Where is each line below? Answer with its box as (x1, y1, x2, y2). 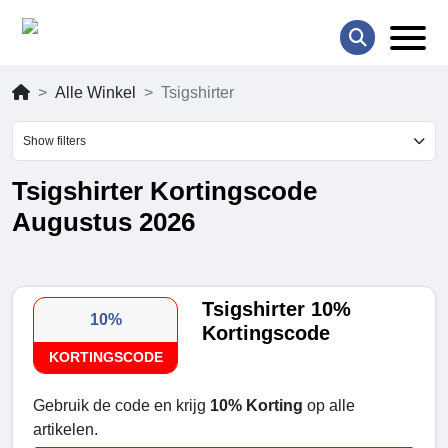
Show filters (23, 134, 86, 149)
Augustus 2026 (12, 207, 195, 238)
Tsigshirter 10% (202, 298, 352, 321)
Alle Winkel (55, 84, 136, 102)
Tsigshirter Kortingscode (12, 176, 317, 207)
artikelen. (33, 421, 98, 439)
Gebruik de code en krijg (33, 397, 210, 415)
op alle (303, 397, 355, 415)
